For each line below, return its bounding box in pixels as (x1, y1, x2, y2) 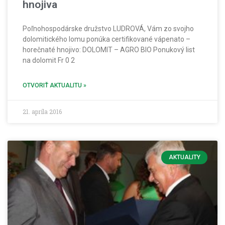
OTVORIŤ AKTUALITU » (23, 82, 86, 89)
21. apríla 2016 (23, 107, 62, 116)
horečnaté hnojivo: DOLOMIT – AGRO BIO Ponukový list (23, 46, 195, 54)
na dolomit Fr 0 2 (23, 56, 75, 65)
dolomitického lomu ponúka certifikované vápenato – (23, 35, 190, 44)
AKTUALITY (168, 154, 200, 161)
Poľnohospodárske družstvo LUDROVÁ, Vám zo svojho (23, 25, 194, 33)
